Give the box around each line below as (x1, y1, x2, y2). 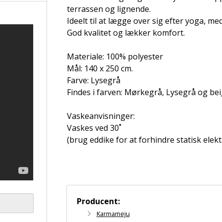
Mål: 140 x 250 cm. (66, 63, 133, 74)
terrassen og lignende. (66, 3, 151, 14)
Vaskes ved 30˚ (66, 122, 121, 133)
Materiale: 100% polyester (66, 51, 163, 62)
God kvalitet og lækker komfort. (66, 27, 185, 38)
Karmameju (96, 209, 130, 218)
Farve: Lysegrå (66, 75, 120, 86)
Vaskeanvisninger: (66, 111, 135, 121)
